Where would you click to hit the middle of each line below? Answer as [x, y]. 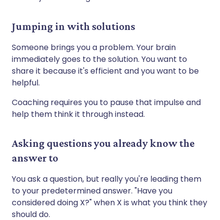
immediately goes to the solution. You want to [99, 59]
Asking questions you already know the [103, 143]
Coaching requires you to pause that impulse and [106, 102]
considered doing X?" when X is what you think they [110, 202]
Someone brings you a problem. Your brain [94, 47]
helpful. [26, 82]
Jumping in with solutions [73, 26]
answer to [35, 158]
